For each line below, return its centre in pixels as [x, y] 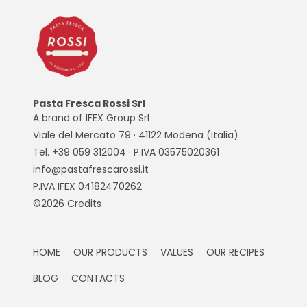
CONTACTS [98, 279]
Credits [84, 204]
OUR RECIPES [235, 253]
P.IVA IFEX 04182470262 [87, 187]
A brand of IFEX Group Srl [91, 118]
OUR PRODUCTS [110, 253]
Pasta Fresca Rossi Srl [89, 104]
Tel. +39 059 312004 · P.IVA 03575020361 [126, 152]
